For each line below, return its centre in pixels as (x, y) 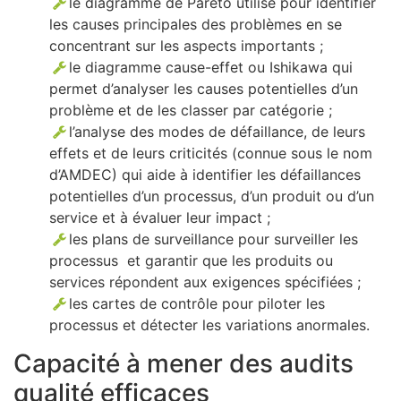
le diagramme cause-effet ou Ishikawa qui (211, 68)
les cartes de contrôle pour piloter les (197, 304)
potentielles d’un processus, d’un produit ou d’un (212, 196)
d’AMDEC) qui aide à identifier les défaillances (205, 175)
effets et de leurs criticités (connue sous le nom (211, 154)
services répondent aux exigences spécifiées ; (205, 282)
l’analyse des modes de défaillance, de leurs (218, 132)
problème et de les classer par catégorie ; (191, 111)
